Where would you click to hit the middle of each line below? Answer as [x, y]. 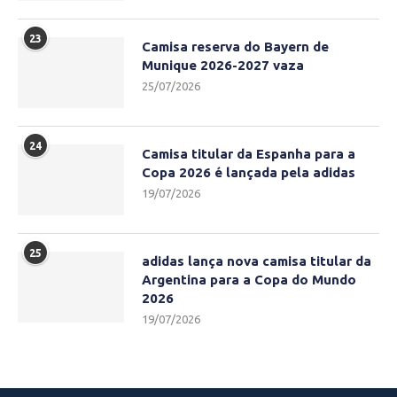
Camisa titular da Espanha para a [249, 154]
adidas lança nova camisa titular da [257, 261]
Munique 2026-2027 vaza [223, 66]
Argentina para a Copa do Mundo [249, 280]
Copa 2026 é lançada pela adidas [249, 173]
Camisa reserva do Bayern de [235, 47]
